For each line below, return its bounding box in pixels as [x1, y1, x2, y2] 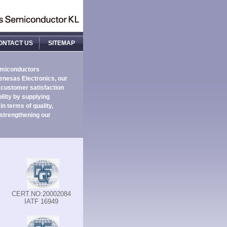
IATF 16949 [24, 198, 58, 205]
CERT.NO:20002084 [12, 190, 71, 198]
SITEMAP [48, 40, 75, 47]
